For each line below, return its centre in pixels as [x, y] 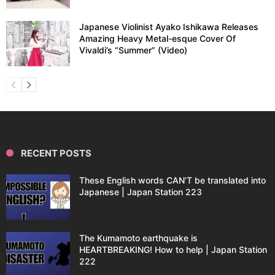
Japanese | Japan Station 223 [141, 192]
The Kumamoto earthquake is [138, 238]
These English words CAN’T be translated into [172, 180]
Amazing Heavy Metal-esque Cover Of [157, 39]
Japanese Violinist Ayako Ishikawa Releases [169, 27]
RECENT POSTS [56, 153]
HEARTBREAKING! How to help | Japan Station [173, 250]
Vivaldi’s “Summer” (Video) [133, 50]
